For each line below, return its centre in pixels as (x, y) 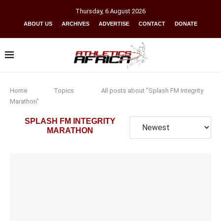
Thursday (89, 11)
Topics (64, 91)
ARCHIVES (75, 24)
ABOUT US (38, 24)
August (120, 11)
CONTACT (152, 24)
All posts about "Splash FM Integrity (152, 91)
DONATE (186, 24)
